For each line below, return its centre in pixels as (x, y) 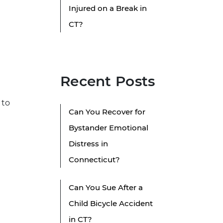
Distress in (88, 144)
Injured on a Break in (108, 8)
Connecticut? (94, 160)
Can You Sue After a (106, 188)
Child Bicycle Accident (111, 204)
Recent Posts (108, 81)
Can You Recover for (107, 112)
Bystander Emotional (109, 128)
